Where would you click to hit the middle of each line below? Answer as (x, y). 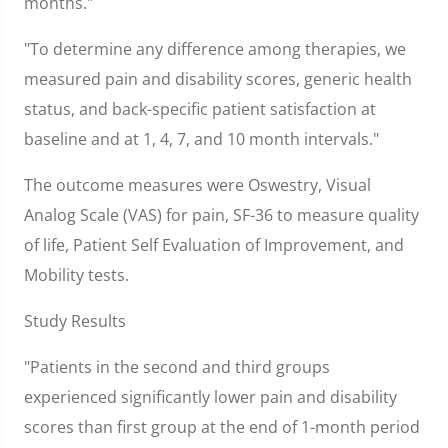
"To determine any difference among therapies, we (215, 49)
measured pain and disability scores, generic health (218, 79)
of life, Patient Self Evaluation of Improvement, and (214, 245)
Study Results (75, 321)
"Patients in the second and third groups (177, 367)
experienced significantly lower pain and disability (210, 397)
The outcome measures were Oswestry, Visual (197, 185)
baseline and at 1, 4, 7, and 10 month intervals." (201, 139)
